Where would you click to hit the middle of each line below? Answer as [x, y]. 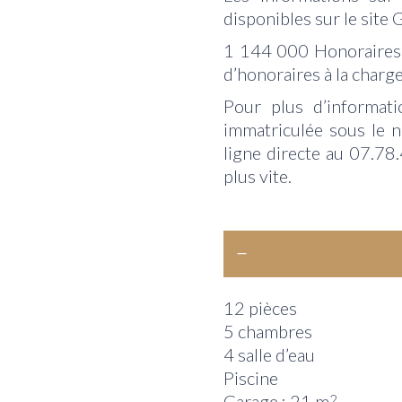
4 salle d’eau [269, 354]
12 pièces [260, 307]
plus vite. [258, 175]
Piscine [251, 377]
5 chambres [268, 331]
